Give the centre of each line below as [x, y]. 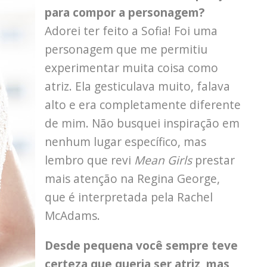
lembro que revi [89, 160]
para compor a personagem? [125, 13]
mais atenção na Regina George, [132, 179]
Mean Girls [164, 160]
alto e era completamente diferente [143, 105]
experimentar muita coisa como [131, 68]
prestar [215, 160]
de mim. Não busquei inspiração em [142, 123]
